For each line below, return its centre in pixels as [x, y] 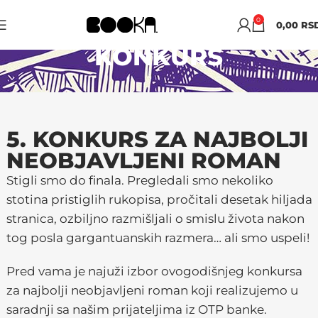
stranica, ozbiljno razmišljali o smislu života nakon [155, 219]
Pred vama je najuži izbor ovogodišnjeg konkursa [154, 271]
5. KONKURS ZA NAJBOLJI [157, 139]
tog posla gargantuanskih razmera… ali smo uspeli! [158, 238]
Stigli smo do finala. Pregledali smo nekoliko [139, 180]
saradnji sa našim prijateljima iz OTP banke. [136, 309]
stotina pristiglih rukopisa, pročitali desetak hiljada [159, 199]
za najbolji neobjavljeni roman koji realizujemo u [152, 290]
